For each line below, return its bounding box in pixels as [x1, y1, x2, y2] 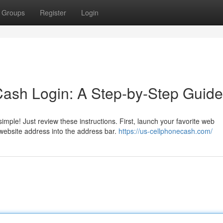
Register [40, 7, 66, 17]
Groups [1, 7, 25, 17]
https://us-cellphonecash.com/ [118, 126, 213, 136]
